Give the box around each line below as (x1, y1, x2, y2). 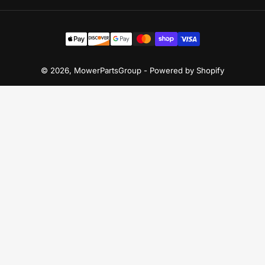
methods (131, 37, 164, 47)
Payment (131, 25, 164, 35)
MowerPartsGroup (74, 65, 141, 75)
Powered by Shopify (150, 65, 224, 75)
